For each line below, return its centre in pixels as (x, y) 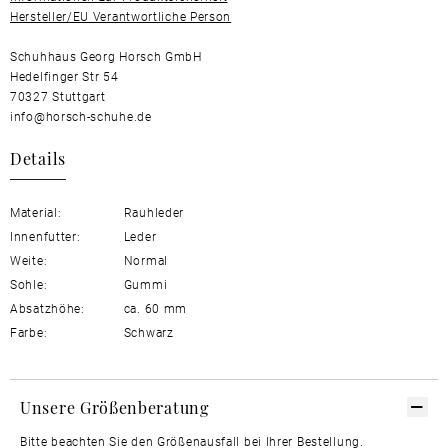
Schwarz (149, 332)
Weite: (29, 260)
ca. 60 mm (153, 308)
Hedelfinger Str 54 (64, 76)
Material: (36, 212)
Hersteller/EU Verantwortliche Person (121, 16)
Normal (144, 260)
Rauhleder (154, 212)
